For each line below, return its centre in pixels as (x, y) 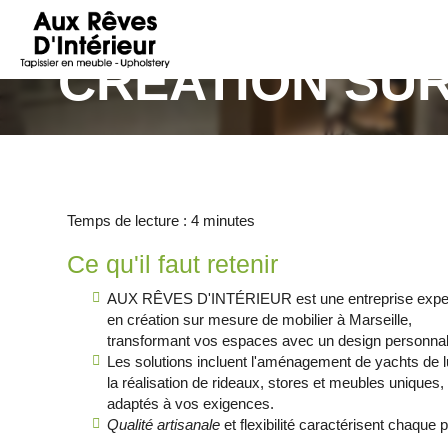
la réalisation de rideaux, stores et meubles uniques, (276, 382)
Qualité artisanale (164, 424)
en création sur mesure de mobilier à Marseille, (260, 319)
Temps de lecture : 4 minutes (161, 220)
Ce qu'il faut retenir (173, 264)
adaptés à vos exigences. (191, 403)
